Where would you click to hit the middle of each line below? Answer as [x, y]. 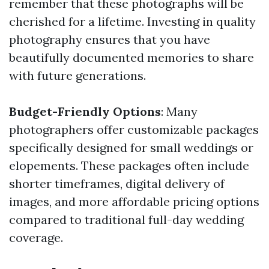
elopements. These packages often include [129, 166]
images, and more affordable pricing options [134, 202]
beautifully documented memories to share [131, 58]
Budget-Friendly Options [85, 112]
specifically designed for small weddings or [131, 148]
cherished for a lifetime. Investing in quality [132, 22]
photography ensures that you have [110, 40]
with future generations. [77, 76]
